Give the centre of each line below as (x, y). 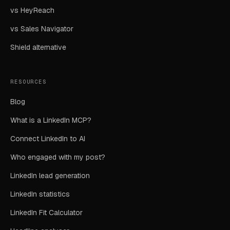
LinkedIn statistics (40, 194)
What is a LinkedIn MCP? (51, 120)
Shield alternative (38, 47)
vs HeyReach (32, 10)
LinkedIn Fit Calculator (46, 213)
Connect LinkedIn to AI (48, 139)
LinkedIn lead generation (50, 176)
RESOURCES (29, 82)
